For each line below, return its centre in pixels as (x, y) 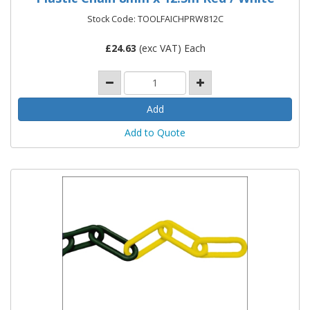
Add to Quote (155, 132)
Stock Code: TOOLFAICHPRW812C (155, 19)
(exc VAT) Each (171, 48)
